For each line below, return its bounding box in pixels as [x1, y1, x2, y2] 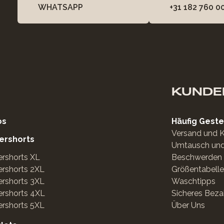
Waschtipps [171, 176, 215, 186]
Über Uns [171, 200, 205, 210]
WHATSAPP [37, 2, 83, 12]
